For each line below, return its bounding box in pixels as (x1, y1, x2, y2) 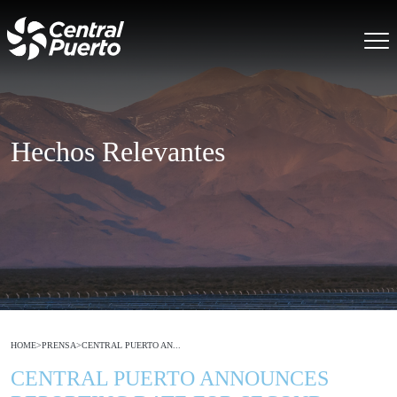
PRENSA (42, 340, 76, 350)
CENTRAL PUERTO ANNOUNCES (11, 367, 329, 390)
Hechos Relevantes (11, 136, 225, 167)
